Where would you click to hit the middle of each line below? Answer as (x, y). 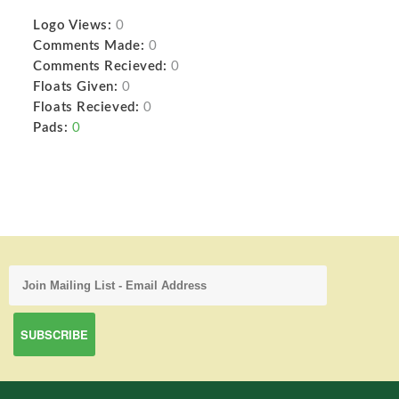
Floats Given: (76, 87)
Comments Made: (89, 46)
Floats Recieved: (86, 107)
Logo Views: (73, 25)
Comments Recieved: (100, 66)
